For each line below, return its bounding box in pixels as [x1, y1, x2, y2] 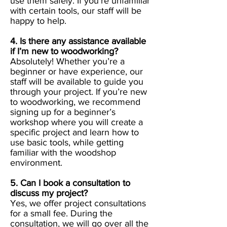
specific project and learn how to [10, 127, 139, 138]
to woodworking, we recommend [10, 97, 140, 107]
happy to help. [10, 16, 66, 26]
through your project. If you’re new [10, 87, 147, 97]
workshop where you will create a [10, 117, 143, 128]
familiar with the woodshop [10, 147, 116, 158]
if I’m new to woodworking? [10, 46, 118, 57]
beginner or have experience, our [10, 66, 143, 77]
